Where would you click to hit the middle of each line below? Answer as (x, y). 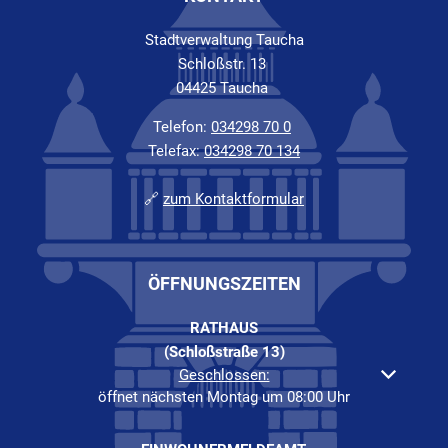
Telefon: (182, 126)
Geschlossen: (224, 374)
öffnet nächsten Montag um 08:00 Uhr (224, 396)
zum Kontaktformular (233, 198)
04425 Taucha (224, 87)
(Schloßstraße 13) (224, 351)
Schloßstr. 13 (224, 63)
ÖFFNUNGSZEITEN (224, 283)
